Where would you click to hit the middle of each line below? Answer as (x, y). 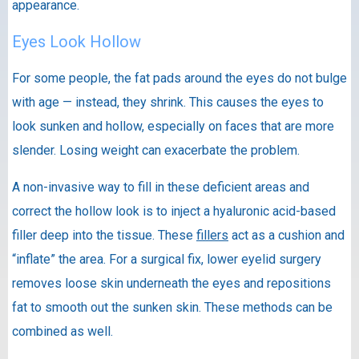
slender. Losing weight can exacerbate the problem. (156, 150)
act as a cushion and (286, 235)
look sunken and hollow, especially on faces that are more (173, 126)
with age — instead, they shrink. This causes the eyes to (168, 102)
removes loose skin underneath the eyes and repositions (171, 283)
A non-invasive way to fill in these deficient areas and (161, 187)
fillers (212, 235)
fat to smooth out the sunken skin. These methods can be (172, 307)
